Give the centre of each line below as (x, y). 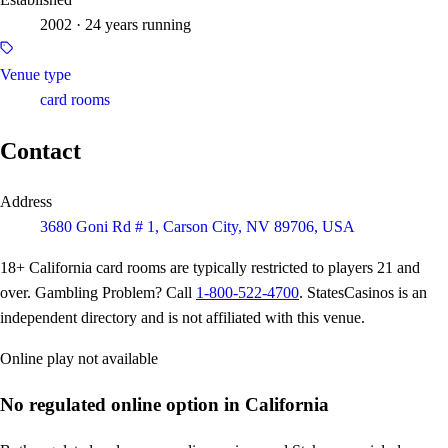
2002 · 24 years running (115, 24)
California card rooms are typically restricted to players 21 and (222, 268)
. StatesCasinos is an (363, 293)
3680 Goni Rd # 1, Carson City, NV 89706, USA (197, 227)
